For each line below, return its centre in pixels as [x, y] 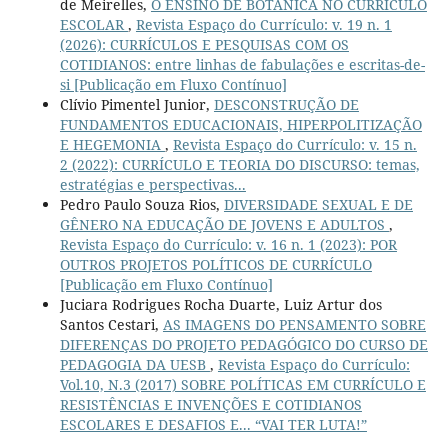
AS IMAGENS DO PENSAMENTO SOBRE [294, 325]
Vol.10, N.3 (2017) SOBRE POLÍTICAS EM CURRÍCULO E [242, 385]
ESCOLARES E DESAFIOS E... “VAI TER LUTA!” [213, 425]
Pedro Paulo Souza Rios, [141, 205]
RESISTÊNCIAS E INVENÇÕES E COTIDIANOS [210, 405]
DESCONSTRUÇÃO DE [286, 105]
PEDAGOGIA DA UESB [134, 365]
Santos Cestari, [111, 325]
